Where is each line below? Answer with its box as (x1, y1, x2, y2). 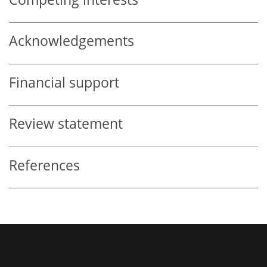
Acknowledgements (9, 32, 134, 51)
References (9, 156, 80, 175)
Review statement (9, 114, 123, 133)
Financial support (9, 73, 119, 92)
